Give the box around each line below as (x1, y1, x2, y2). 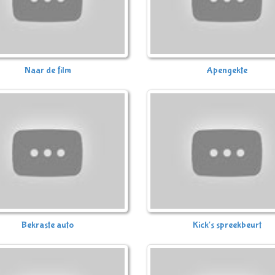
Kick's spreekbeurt (193, 219, 262, 231)
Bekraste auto (21, 219, 74, 231)
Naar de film (24, 64, 71, 77)
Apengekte (207, 64, 248, 77)
